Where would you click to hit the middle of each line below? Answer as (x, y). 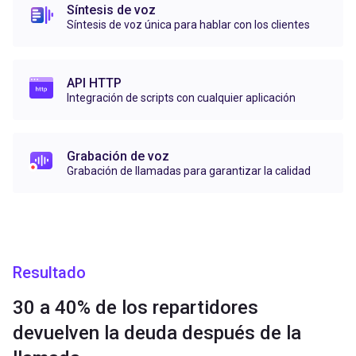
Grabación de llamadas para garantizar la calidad (189, 171)
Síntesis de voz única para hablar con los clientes (188, 25)
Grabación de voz (118, 157)
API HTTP (94, 83)
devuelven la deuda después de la (157, 333)
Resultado (49, 273)
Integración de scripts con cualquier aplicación (181, 98)
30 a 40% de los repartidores (135, 308)
